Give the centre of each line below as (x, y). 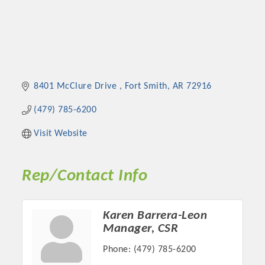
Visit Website (61, 134)
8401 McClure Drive (77, 87)
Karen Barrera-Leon (155, 216)
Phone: (117, 250)
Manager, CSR (141, 229)
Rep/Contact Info (85, 176)
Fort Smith (146, 87)
